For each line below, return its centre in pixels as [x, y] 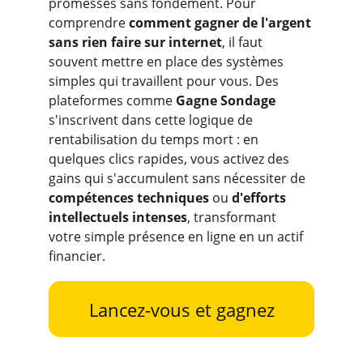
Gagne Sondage [226, 100]
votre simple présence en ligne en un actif [177, 237]
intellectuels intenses [118, 217]
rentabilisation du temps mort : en [155, 139]
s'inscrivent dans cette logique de [152, 120]
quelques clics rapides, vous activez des [171, 159]
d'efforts [261, 198]
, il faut [244, 42]
